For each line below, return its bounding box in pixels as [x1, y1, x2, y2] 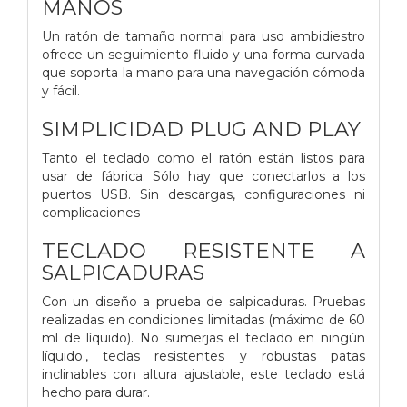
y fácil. [42, 82, 80, 99]
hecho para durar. [42, 383, 150, 401]
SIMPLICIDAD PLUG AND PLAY [42, 115, 361, 142]
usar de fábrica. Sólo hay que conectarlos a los [42, 167, 365, 184]
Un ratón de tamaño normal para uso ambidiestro [42, 27, 365, 45]
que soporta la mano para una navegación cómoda [42, 64, 365, 81]
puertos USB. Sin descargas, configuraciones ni [42, 185, 365, 203]
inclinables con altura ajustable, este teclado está [42, 365, 365, 382]
